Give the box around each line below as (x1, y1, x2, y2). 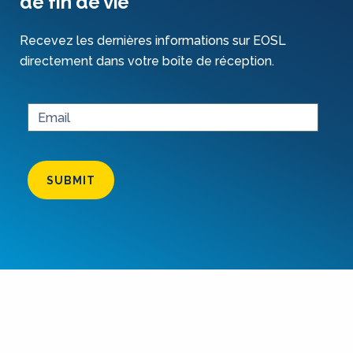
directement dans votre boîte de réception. (20, 54, 274, 69)
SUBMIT (46, 174, 95, 187)
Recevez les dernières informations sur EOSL (20, 33, 286, 48)
